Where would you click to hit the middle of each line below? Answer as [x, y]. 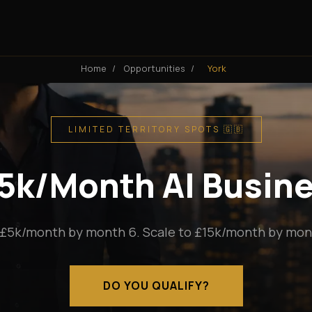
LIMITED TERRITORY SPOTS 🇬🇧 [156, 129]
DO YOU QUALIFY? [156, 286]
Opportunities [154, 68]
